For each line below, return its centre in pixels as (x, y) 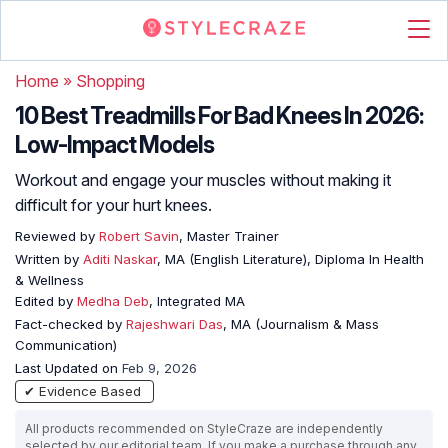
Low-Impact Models (114, 145)
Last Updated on (68, 368)
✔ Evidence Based (82, 391)
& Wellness (49, 280)
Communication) (66, 345)
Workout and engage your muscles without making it (203, 180)
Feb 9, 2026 (159, 368)
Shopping (110, 81)
